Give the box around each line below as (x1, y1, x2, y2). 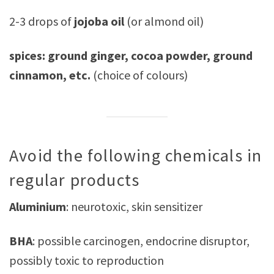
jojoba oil (74, 13, 124, 29)
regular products (9, 168, 140, 191)
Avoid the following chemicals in (9, 144, 262, 166)
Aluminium (9, 199, 66, 215)
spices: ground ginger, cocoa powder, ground (9, 48, 253, 64)
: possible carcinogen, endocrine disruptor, (32, 233, 250, 249)
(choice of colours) (91, 67, 188, 83)
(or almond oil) (124, 13, 204, 29)
